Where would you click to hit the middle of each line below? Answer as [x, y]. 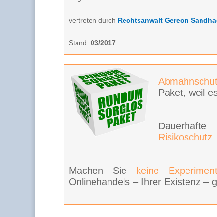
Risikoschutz [185, 137]
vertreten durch [93, 21]
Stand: [80, 43]
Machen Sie [103, 170]
